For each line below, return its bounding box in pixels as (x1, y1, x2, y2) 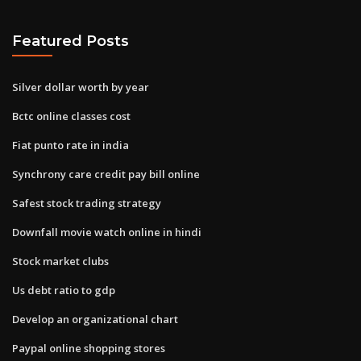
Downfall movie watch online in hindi (12, 224, 201, 239)
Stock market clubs (12, 253, 109, 268)
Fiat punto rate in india (12, 137, 129, 152)
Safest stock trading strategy (12, 195, 161, 210)
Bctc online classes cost (12, 108, 131, 123)
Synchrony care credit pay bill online (12, 166, 200, 181)
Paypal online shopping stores (12, 340, 165, 355)
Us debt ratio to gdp (12, 282, 115, 297)
